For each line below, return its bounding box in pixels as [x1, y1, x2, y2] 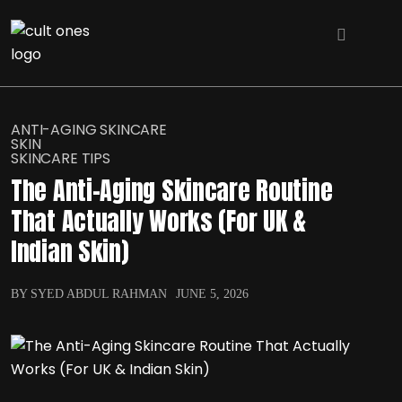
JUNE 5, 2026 [176, 287, 249, 301]
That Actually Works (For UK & [11, 202, 306, 240]
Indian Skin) [11, 232, 129, 270]
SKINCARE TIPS [11, 148, 110, 169]
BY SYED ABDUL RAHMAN [11, 287, 167, 301]
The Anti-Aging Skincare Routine [11, 171, 333, 209]
